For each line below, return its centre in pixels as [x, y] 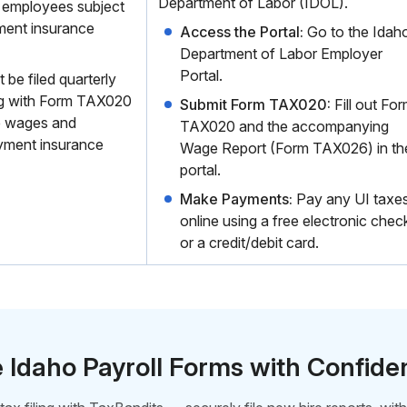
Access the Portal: [242, 32]
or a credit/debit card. [249, 243]
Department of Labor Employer [281, 54]
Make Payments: [236, 199]
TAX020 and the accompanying [284, 126]
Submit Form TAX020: [255, 104]
